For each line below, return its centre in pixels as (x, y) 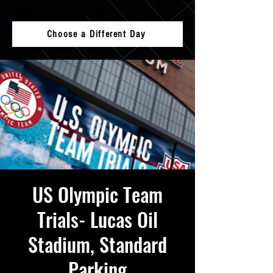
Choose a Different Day (96, 34)
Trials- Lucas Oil (97, 219)
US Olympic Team (97, 194)
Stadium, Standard (97, 244)
